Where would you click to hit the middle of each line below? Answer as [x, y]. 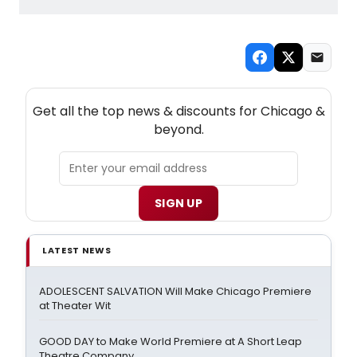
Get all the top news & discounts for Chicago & [178, 111]
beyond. [178, 129]
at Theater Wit [75, 305]
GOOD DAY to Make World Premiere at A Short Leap [171, 341]
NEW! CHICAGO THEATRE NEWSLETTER [178, 95]
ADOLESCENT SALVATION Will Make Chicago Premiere [175, 291]
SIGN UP [178, 203]
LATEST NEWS [77, 250]
